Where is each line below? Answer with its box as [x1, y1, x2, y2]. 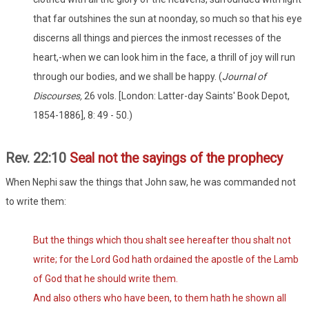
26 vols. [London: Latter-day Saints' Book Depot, [84, 90, 290, 102]
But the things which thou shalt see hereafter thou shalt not [33, 235, 291, 246]
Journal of [222, 71, 266, 83]
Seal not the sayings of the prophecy [70, 150, 283, 167]
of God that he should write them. [33, 273, 178, 285]
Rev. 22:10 [6, 150, 70, 167]
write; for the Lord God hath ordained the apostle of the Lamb [33, 254, 299, 266]
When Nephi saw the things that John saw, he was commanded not [6, 177, 296, 188]
